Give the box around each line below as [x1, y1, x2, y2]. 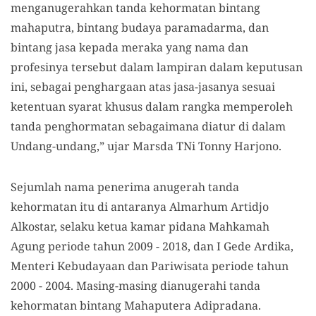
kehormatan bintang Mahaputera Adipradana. [11, 298, 261, 313]
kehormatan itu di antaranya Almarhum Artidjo [11, 199, 269, 214]
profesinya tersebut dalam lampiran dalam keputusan [11, 59, 303, 75]
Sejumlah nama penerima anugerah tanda [11, 179, 239, 195]
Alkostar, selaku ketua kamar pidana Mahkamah [11, 219, 269, 234]
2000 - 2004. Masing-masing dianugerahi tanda [11, 278, 260, 293]
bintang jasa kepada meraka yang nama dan [11, 39, 248, 55]
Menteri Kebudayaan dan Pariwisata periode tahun [11, 258, 288, 274]
